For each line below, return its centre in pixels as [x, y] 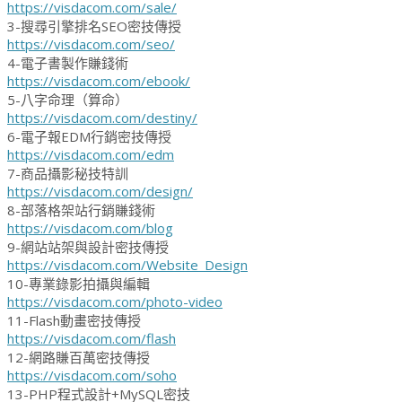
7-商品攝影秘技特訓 [68, 174]
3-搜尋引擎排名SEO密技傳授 [94, 26]
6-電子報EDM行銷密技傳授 [89, 137]
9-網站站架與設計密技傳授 [88, 247]
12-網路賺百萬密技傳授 [79, 358]
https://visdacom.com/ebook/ [99, 81]
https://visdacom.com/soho [92, 376]
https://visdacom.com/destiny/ [102, 118]
